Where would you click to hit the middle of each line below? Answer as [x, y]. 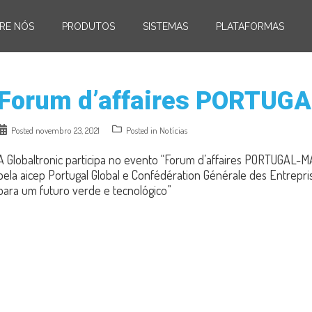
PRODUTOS [88, 26]
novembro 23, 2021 [68, 130]
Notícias [173, 130]
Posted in [143, 130]
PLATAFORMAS [250, 26]
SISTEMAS [165, 26]
